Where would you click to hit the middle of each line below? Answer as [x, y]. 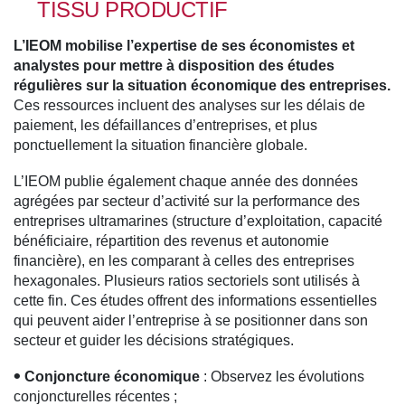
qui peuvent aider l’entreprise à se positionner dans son [191, 321]
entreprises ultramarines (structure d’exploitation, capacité [198, 221]
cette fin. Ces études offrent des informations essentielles [195, 301]
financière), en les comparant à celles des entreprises [184, 261]
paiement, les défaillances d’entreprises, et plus [165, 126]
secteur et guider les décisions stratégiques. [154, 341]
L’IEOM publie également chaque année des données [186, 182]
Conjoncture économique [112, 377]
